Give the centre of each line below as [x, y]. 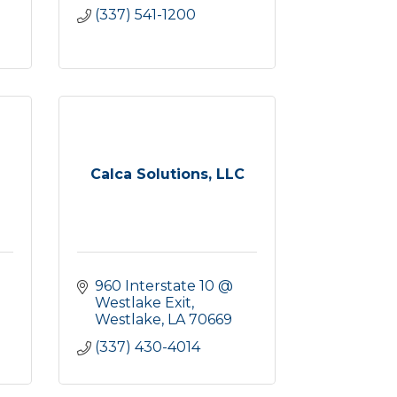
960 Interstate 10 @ [164, 286]
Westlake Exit [143, 303]
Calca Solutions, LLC [167, 174]
